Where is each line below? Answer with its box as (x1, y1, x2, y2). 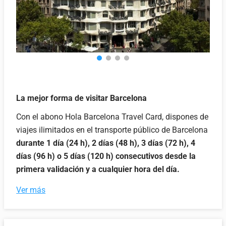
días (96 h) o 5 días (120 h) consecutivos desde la (16, 151, 196, 161)
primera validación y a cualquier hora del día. (16, 164, 180, 175)
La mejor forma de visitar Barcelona (16, 93, 147, 103)
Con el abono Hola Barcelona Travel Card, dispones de (16, 112, 209, 122)
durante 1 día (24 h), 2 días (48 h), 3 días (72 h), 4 (16, 138, 196, 148)
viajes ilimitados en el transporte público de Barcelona (16, 125, 208, 135)
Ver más (16, 185, 46, 195)
